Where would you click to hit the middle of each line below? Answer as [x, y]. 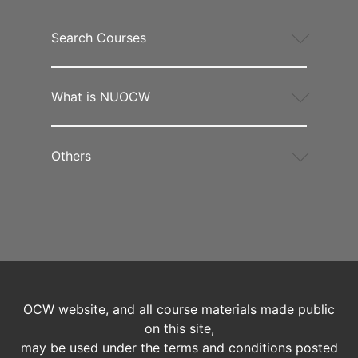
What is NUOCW [101, 97]
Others [71, 156]
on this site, [179, 329]
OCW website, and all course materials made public [179, 310]
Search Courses [99, 38]
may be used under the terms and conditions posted [179, 348]
